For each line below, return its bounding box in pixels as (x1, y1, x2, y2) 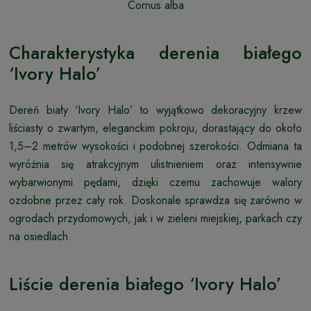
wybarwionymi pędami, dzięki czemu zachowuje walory (9, 174, 302, 190)
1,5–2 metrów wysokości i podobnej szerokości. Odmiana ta (9, 137, 302, 154)
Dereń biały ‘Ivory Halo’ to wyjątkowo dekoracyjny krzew (9, 101, 302, 118)
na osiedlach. (9, 228, 72, 244)
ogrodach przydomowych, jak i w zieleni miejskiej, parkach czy (9, 210, 302, 226)
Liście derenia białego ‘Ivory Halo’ (9, 271, 281, 296)
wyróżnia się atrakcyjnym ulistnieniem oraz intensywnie (9, 155, 302, 172)
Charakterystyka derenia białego (9, 40, 302, 65)
